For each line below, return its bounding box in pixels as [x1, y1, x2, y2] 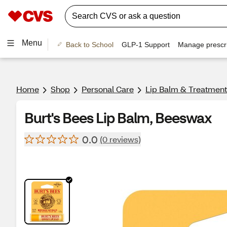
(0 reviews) [100, 134, 141, 144]
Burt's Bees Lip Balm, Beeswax [24, 108, 212, 127]
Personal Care [82, 84, 134, 94]
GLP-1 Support [121, 40, 170, 49]
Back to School [65, 40, 113, 49]
